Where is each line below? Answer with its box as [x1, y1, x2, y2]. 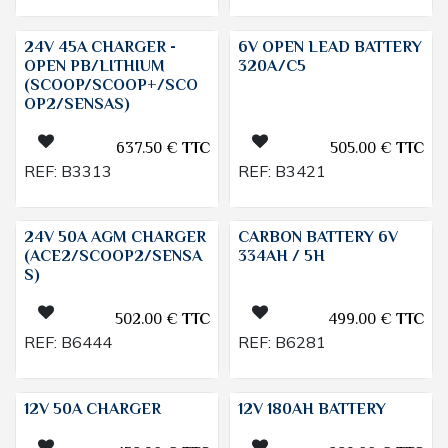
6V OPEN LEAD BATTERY [237, 35, 422, 61]
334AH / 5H [237, 245, 325, 270]
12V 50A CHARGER [24, 397, 161, 423]
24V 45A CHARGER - [24, 35, 176, 61]
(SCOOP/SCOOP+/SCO [24, 73, 198, 99]
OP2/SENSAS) [24, 92, 130, 118]
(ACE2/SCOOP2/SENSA [24, 245, 202, 270]
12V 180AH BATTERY [237, 397, 386, 423]
